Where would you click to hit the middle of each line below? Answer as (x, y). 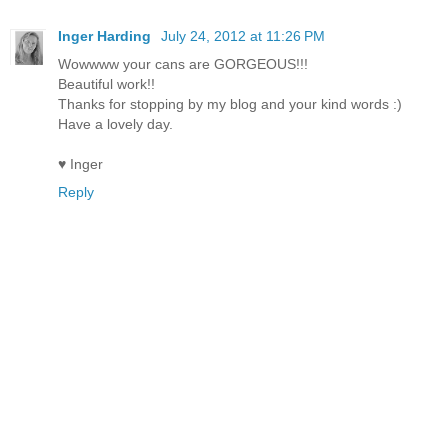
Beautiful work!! (106, 83)
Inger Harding (106, 35)
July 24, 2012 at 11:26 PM (243, 35)
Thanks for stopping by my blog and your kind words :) (230, 103)
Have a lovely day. (115, 123)
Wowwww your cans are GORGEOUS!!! (183, 63)
